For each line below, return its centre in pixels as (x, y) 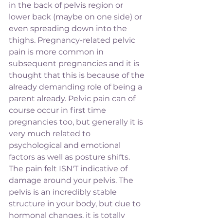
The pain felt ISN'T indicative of (69, 168)
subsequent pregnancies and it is (75, 63)
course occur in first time (58, 110)
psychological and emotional (66, 145)
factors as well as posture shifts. (70, 157)
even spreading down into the (69, 28)
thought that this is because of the (78, 75)
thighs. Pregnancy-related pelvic (73, 40)
